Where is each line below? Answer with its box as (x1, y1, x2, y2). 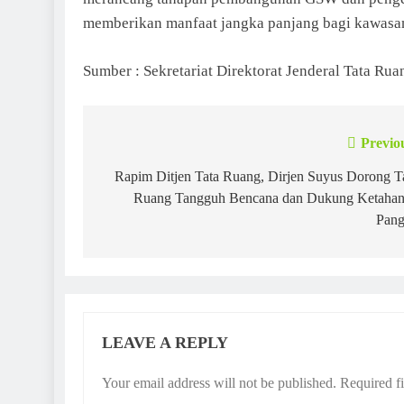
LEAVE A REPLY (102, 334, 228, 352)
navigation (100, 169, 197, 192)
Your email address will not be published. (102, 375, 336, 390)
